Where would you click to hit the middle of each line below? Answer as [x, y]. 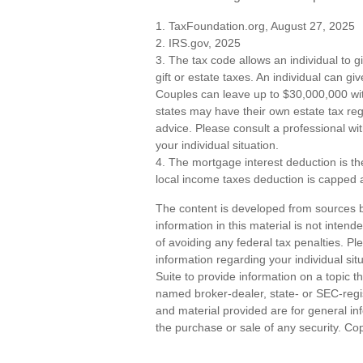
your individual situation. [217, 145]
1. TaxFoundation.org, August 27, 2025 [255, 26]
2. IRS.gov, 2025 [198, 43]
